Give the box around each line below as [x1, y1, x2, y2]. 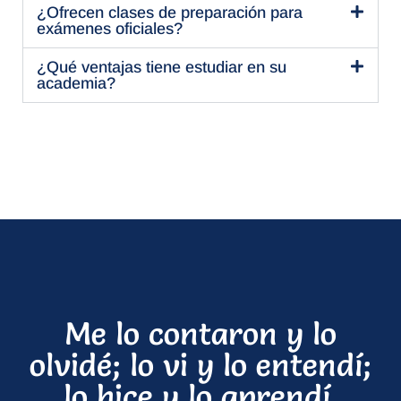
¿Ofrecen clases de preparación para [37, 3, 303, 21]
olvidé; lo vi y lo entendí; [30, 345, 371, 384]
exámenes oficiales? [37, 19, 183, 38]
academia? [37, 73, 115, 92]
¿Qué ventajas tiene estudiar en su [37, 57, 286, 76]
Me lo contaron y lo [64, 313, 337, 353]
